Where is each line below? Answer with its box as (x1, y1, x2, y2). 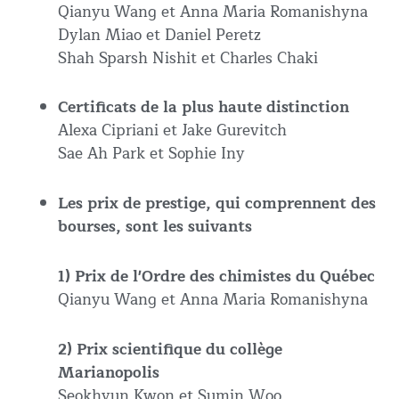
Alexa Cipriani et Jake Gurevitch (58, 118, 287, 144)
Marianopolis (58, 359, 159, 386)
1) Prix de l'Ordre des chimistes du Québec (58, 263, 375, 289)
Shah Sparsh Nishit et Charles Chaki (58, 45, 318, 71)
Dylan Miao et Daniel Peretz (58, 21, 261, 48)
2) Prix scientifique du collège (58, 336, 282, 362)
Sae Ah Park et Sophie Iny (58, 141, 245, 167)
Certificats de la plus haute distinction (58, 94, 354, 121)
